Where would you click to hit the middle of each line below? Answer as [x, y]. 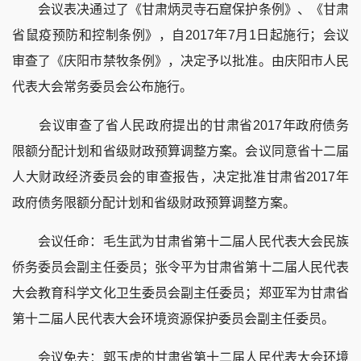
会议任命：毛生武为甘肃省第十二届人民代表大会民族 [180, 241]
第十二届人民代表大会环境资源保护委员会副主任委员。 [173, 318]
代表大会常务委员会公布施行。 [102, 86]
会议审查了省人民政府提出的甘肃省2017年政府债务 [180, 125]
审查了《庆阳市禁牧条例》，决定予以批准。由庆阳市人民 [180, 60]
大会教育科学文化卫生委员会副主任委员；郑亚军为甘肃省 [180, 293]
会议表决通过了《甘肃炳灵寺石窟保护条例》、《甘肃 [180, 9]
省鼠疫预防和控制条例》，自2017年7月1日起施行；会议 [180, 35]
